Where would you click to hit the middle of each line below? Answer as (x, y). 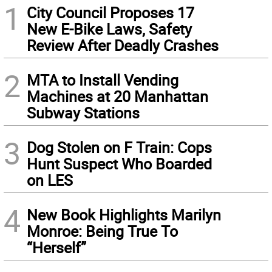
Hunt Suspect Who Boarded (119, 164)
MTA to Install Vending (103, 80)
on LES (50, 180)
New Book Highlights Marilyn (124, 215)
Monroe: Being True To (102, 231)
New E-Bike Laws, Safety (109, 29)
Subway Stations (83, 113)
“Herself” (56, 248)
